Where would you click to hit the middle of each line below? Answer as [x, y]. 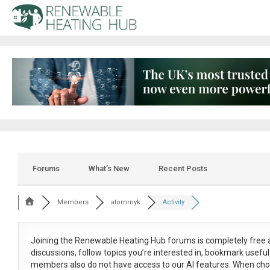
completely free [235, 241]
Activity [174, 202]
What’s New [109, 169]
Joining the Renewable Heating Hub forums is [118, 241]
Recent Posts [183, 169]
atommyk [126, 202]
